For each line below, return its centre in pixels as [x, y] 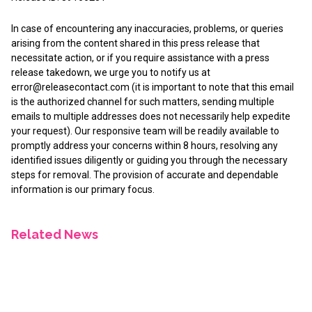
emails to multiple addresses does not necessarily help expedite [151, 117]
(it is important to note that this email [212, 87]
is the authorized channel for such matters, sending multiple [143, 102]
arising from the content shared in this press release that [135, 44]
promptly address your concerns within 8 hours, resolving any [145, 146]
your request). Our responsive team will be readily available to [145, 131]
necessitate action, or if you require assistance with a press [140, 58]
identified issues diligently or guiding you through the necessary [149, 161]
